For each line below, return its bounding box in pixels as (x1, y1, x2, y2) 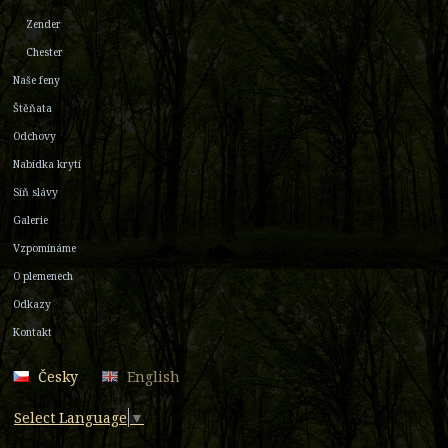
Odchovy (13, 128, 56, 143)
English (127, 366, 180, 386)
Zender (26, 16, 61, 31)
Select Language (14, 408, 127, 428)
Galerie (13, 212, 48, 227)
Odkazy (13, 296, 51, 311)
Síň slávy (13, 184, 58, 199)
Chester (26, 44, 63, 59)
